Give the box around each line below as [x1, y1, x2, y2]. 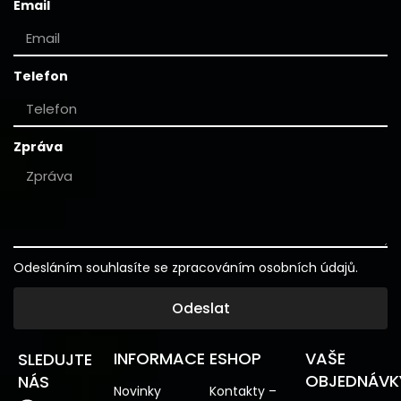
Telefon [13, 67, 68, 85]
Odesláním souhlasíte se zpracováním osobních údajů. [13, 259, 358, 277]
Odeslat [171, 297, 230, 319]
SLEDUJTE [18, 348, 92, 371]
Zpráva [13, 138, 63, 156]
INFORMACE [114, 347, 205, 370]
